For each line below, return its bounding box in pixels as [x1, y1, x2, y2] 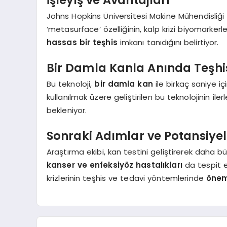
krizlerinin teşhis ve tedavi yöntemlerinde [46, 173, 206, 184]
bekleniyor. [46, 105, 87, 116]
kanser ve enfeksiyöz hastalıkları [46, 160, 182, 171]
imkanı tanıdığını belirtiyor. [117, 37, 219, 48]
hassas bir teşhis [46, 37, 118, 48]
